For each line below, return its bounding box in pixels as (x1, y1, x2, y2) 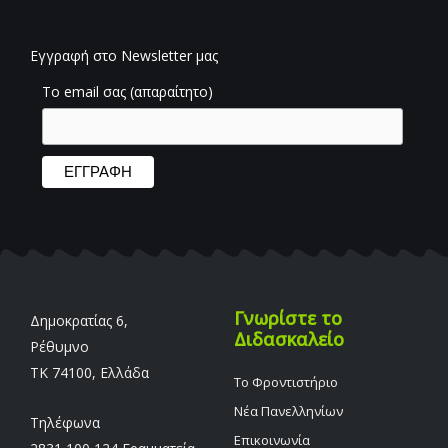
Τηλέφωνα (30, 413, 100, 433)
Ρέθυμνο (30, 336, 89, 356)
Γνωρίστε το (234, 305, 342, 330)
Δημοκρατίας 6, (30, 310, 128, 330)
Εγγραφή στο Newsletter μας (30, 45, 218, 65)
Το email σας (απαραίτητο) (41, 81, 213, 101)
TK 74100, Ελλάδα (30, 362, 149, 382)
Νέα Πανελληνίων (234, 401, 343, 420)
